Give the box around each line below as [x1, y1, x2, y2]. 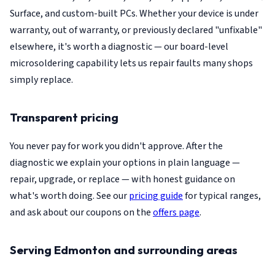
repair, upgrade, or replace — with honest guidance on [10, 172, 235, 187]
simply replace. [10, 72, 73, 87]
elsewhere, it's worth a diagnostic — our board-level [10, 39, 228, 53]
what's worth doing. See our [10, 189, 129, 203]
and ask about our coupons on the [10, 206, 153, 220]
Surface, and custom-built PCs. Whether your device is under [10, 6, 258, 20]
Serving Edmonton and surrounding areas [10, 242, 238, 258]
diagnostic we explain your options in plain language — [10, 156, 240, 170]
